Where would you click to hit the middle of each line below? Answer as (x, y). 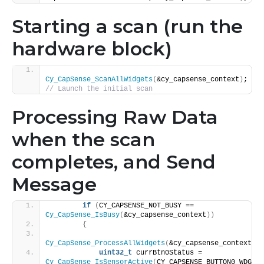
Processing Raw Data (115, 117)
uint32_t (115, 253)
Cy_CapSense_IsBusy (82, 215)
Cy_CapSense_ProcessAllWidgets (105, 244)
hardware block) (92, 49)
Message (54, 184)
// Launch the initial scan (105, 89)
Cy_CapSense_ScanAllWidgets (99, 80)
